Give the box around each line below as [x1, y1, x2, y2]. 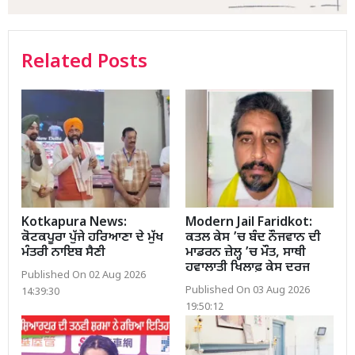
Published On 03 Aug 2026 [185, 284, 310, 298]
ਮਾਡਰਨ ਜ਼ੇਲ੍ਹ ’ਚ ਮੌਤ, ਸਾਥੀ [185, 245, 306, 262]
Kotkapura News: [21, 215, 127, 232]
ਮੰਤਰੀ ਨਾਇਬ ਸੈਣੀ [21, 245, 105, 262]
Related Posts [21, 49, 147, 75]
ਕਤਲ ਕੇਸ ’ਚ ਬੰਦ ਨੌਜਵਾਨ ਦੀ [185, 230, 321, 247]
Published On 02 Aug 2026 [21, 269, 146, 283]
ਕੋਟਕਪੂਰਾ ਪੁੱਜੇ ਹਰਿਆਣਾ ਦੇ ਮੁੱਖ [21, 230, 163, 247]
